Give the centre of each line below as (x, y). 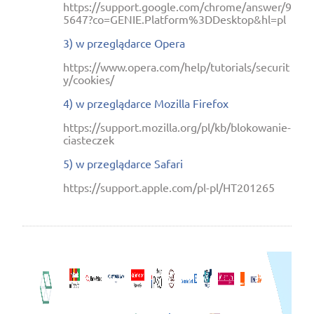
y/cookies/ (89, 79)
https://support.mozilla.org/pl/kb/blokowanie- (177, 127)
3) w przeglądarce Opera (124, 42)
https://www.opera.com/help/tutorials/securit (176, 66)
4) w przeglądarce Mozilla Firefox (147, 103)
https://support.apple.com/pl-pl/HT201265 (169, 187)
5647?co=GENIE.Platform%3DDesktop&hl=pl (175, 19)
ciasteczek (89, 139)
